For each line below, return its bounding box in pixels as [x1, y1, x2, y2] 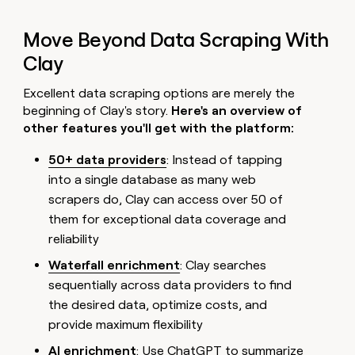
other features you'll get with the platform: [23, 120, 295, 136]
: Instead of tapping [166, 152, 283, 168]
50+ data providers [48, 152, 167, 168]
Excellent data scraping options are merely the [23, 86, 296, 101]
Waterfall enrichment [48, 258, 181, 273]
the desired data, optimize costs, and [48, 297, 268, 313]
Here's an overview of [171, 103, 303, 119]
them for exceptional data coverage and [48, 212, 287, 227]
